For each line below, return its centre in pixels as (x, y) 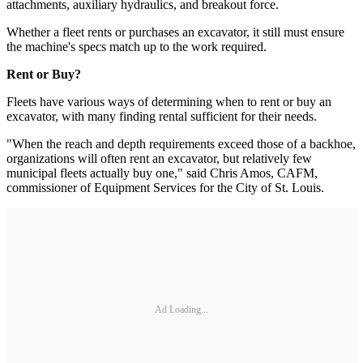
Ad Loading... (181, 309)
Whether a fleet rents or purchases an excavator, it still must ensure (175, 32)
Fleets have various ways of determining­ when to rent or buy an (169, 102)
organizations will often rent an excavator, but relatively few (159, 159)
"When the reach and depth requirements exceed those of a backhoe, (181, 144)
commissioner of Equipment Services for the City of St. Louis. (165, 188)
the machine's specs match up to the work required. (137, 47)
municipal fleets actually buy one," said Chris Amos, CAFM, (162, 173)
